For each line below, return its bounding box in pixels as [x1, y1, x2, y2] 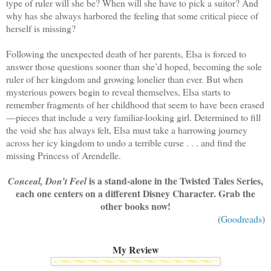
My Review [112, 243, 159, 257]
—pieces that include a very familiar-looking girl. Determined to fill [6, 111, 261, 124]
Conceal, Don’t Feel [8, 174, 87, 188]
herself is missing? [6, 22, 76, 35]
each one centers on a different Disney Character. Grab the [16, 186, 255, 201]
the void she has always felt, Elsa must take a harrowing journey [6, 123, 247, 137]
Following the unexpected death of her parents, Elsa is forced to [6, 47, 246, 60]
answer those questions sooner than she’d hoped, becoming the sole [6, 60, 262, 73]
